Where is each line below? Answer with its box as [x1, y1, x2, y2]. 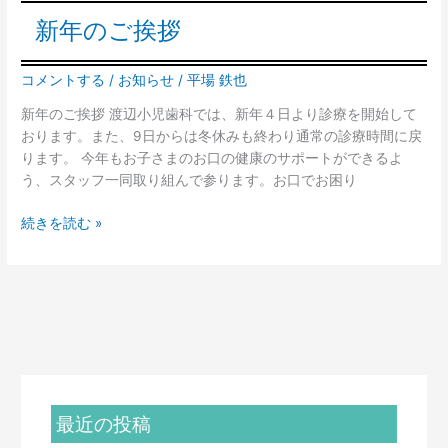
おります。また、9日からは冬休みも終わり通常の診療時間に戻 [21, 128, 423, 145]
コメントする [21, 71, 106, 88]
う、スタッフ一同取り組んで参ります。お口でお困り [21, 172, 358, 189]
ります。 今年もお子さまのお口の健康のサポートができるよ [21, 150, 404, 167]
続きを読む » [21, 214, 103, 231]
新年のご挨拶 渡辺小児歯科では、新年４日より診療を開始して [21, 106, 418, 123]
